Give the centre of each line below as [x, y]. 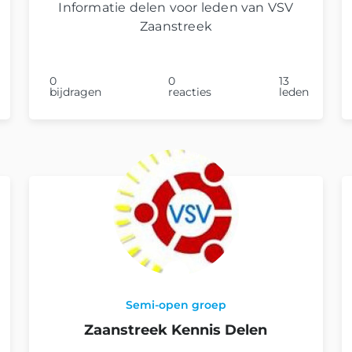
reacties [190, 92]
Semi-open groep [176, 304]
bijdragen [75, 92]
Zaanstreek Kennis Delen [176, 330]
